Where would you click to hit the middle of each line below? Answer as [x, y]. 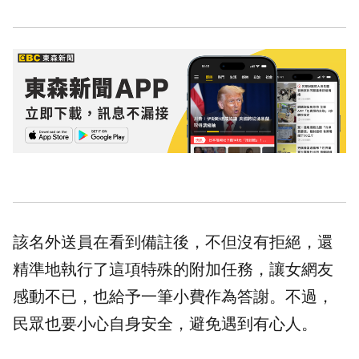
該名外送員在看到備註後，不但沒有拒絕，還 [173, 242]
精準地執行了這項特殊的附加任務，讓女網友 [173, 270]
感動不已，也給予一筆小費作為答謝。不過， [173, 297]
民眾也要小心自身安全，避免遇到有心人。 [165, 324]
